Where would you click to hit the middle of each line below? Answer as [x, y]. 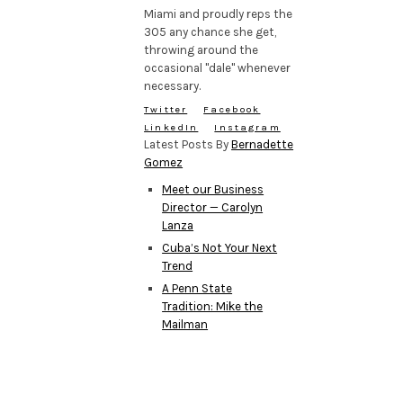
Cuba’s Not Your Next [220, 247]
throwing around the [201, 49]
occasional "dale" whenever [218, 67]
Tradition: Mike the [213, 306]
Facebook [232, 109]
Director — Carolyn [213, 207]
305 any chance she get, [210, 31]
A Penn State [197, 288]
